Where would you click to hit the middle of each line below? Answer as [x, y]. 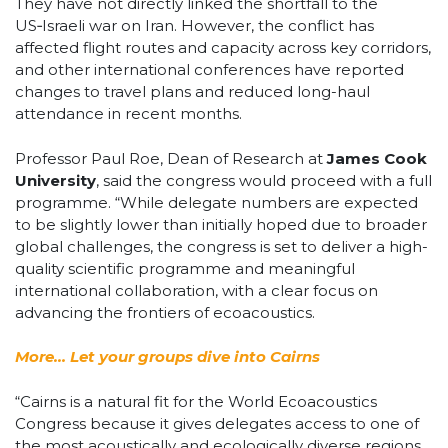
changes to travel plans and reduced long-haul [192, 92]
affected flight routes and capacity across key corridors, [223, 48]
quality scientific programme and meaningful [185, 268]
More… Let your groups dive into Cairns [167, 357]
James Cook [377, 158]
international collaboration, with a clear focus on [196, 290]
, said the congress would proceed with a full [264, 180]
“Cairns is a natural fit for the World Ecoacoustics [196, 401]
